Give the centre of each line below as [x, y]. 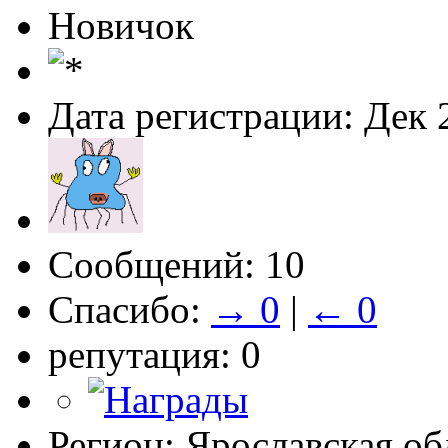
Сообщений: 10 [176, 264]
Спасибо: [129, 309]
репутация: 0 [154, 354]
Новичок [121, 25]
